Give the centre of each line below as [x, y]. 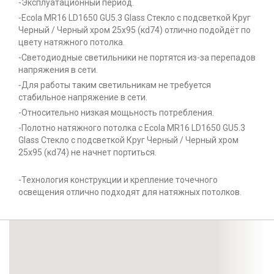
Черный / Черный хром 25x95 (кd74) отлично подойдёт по [135, 30]
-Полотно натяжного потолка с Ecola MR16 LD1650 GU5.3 [132, 128]
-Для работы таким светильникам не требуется [115, 85]
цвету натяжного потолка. [72, 43]
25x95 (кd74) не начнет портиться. [87, 153]
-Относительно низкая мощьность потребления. [116, 113]
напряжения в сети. [58, 70]
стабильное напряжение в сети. [83, 98]
